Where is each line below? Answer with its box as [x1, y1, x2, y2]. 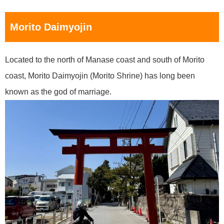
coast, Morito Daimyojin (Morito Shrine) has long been [5, 71, 195, 80]
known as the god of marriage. [5, 87, 111, 96]
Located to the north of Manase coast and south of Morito [5, 55, 204, 64]
